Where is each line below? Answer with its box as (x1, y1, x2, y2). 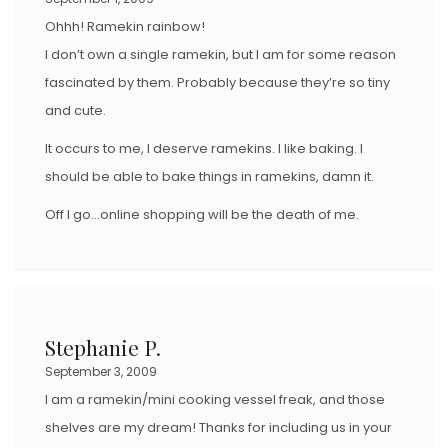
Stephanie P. (45, 332, 161, 361)
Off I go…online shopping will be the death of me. (45, 204, 359, 224)
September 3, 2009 (45, 362, 157, 380)
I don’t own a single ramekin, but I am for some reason (45, 44, 396, 64)
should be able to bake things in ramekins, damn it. (45, 166, 374, 186)
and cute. (45, 100, 106, 120)
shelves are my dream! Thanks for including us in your (45, 417, 392, 437)
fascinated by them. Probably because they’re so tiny (45, 72, 390, 92)
